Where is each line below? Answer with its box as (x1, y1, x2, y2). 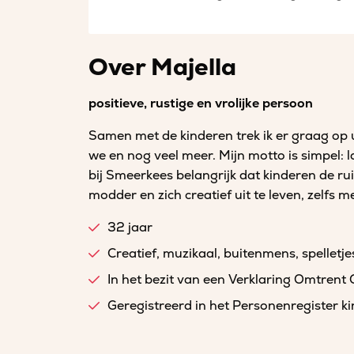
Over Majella (88, 53, 236, 82)
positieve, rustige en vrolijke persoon (88, 96, 313, 111)
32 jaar (107, 220, 153, 235)
